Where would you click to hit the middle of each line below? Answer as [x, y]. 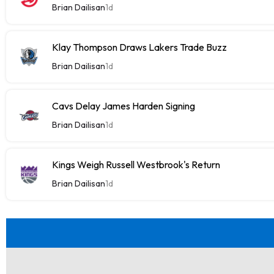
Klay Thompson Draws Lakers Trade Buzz [139, 47]
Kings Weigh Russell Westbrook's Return [136, 164]
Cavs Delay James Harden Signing [124, 106]
